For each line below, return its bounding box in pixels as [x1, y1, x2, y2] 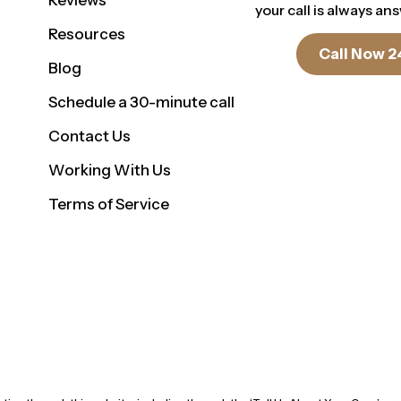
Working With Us [48, 161, 172, 180]
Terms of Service [48, 195, 170, 214]
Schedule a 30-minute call [48, 93, 235, 112]
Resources [48, 25, 126, 44]
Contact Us [48, 127, 132, 146]
